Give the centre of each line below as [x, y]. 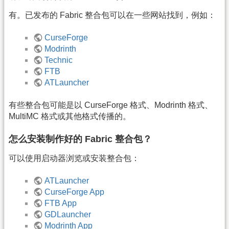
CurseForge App [75, 192]
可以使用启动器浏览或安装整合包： [74, 158]
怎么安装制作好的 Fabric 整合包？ [80, 139]
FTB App [61, 203]
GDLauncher [68, 215]
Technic [59, 60]
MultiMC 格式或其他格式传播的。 [70, 117]
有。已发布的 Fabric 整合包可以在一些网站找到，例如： [112, 15]
